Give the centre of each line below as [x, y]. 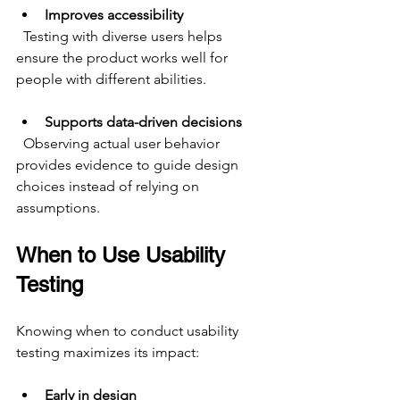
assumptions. [58, 208]
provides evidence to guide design [129, 165]
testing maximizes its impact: [108, 353]
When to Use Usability [124, 255]
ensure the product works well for [124, 58]
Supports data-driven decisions [143, 122]
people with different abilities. [111, 79]
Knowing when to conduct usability [129, 331]
